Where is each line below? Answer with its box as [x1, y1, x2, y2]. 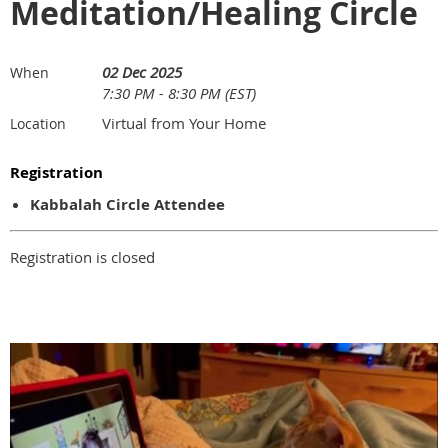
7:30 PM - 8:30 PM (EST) [102, 83, 256, 104]
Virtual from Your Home [102, 113, 266, 134]
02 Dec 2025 [102, 62, 182, 83]
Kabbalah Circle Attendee [30, 194, 225, 216]
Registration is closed [10, 247, 155, 268]
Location [10, 114, 66, 134]
